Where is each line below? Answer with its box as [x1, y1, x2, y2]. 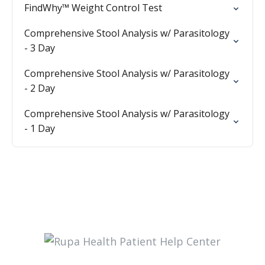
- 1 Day [24, 122, 55, 135]
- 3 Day [24, 41, 55, 54]
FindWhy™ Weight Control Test [24, 1, 162, 14]
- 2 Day [24, 82, 55, 95]
